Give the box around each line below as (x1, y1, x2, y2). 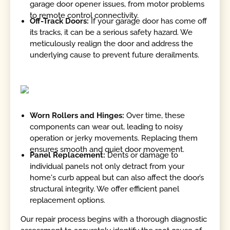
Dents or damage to (105, 150, 179, 160)
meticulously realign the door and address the (30, 39, 194, 49)
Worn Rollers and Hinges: (30, 111, 125, 121)
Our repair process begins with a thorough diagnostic (21, 215, 207, 224)
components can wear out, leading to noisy (30, 122, 183, 132)
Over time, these (124, 111, 185, 121)
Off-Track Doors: (30, 16, 89, 26)
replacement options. (30, 196, 106, 205)
